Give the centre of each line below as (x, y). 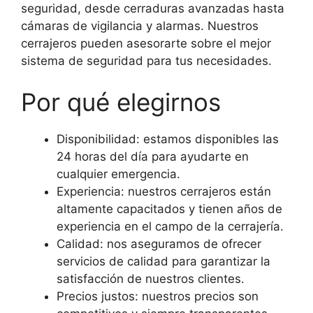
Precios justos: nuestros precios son (158, 297)
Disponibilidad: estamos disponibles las (168, 139)
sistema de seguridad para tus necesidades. (146, 60)
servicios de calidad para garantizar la (163, 262)
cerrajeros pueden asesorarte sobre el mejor (146, 43)
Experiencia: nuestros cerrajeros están (164, 192)
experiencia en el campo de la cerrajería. (170, 227)
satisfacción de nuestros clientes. (151, 279)
